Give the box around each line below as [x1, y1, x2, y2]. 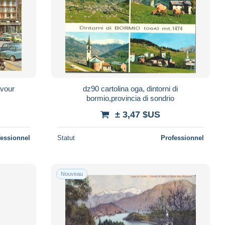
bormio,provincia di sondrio [86, 93, 175, 102]
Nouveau [60, 170, 83, 177]
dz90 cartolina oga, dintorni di [83, 84, 178, 93]
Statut [57, 134, 75, 142]
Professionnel [160, 134, 204, 142]
